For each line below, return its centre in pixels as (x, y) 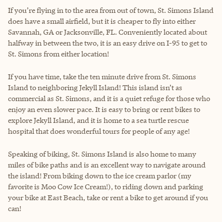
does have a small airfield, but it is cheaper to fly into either (102, 21)
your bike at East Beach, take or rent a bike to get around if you (108, 197)
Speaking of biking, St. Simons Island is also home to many (102, 154)
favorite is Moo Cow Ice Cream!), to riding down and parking (106, 186)
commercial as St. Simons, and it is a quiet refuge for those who (109, 98)
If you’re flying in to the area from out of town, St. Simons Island (111, 10)
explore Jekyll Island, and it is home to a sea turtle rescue (98, 120)
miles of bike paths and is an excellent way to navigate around (107, 165)
